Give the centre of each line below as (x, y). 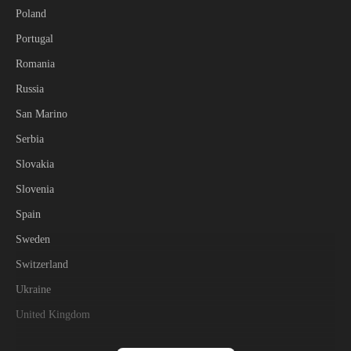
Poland (31, 14)
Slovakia (35, 164)
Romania (35, 64)
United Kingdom (53, 315)
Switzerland (42, 264)
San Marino (42, 114)
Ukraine (33, 289)
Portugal (34, 39)
